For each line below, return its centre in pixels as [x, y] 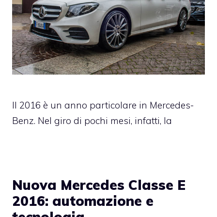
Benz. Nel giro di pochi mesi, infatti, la [92, 120]
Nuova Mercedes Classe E [99, 185]
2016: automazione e [83, 201]
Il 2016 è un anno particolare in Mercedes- [103, 105]
